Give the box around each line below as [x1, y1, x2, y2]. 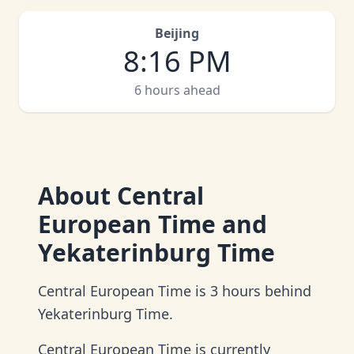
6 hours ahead [134, 81, 220, 99]
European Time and [38, 208, 267, 240]
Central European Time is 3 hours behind [38, 281, 311, 300]
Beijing [155, 24, 199, 42]
